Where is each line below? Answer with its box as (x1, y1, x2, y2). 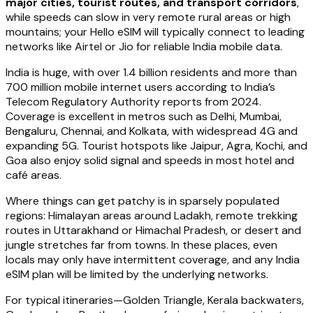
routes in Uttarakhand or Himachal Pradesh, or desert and (6, 223, 301, 238)
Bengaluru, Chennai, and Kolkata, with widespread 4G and (6, 124, 298, 139)
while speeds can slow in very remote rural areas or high (6, 10, 291, 25)
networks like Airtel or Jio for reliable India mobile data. (6, 39, 282, 54)
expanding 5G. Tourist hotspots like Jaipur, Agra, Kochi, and (6, 138, 307, 154)
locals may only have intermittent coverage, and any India (6, 252, 300, 268)
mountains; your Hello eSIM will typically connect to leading (6, 24, 305, 40)
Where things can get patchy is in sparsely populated (6, 194, 279, 209)
